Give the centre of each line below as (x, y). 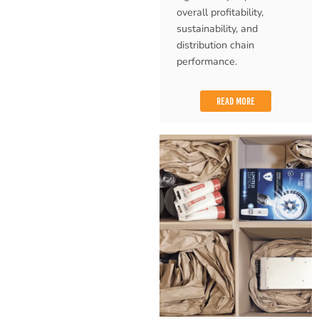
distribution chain (215, 45)
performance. (207, 61)
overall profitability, (220, 12)
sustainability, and (217, 28)
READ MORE (235, 101)
